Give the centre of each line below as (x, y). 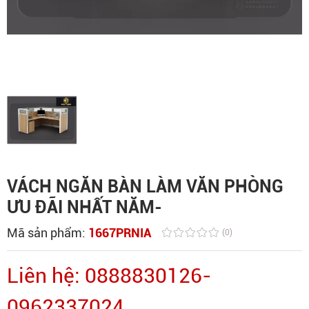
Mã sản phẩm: (48, 232)
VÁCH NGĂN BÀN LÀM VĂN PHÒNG (145, 186)
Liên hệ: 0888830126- (109, 275)
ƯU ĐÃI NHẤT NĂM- (84, 207)
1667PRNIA (120, 232)
